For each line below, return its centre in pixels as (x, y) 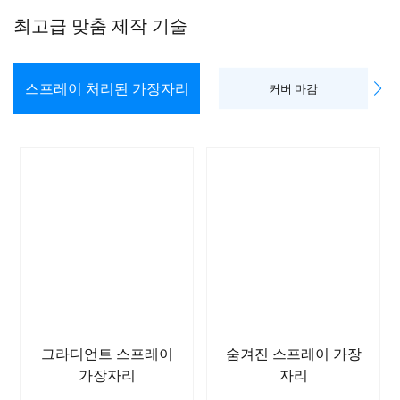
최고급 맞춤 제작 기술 (100, 25)
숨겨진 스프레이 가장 (293, 354)
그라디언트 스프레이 (107, 354)
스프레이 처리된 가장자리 (107, 88)
